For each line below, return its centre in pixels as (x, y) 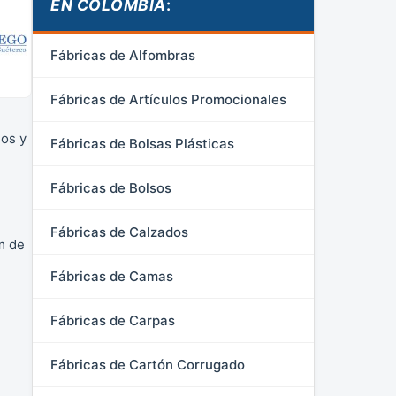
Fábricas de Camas (112, 276)
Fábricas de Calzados (119, 232)
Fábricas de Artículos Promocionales (168, 99)
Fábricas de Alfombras (123, 55)
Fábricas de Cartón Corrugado (148, 365)
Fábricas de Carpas (113, 320)
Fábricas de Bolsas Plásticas (142, 144)
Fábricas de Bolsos (111, 188)
